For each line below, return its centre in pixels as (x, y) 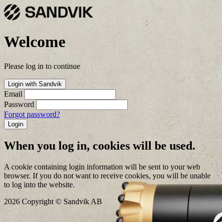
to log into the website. (39, 184)
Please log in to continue (42, 66)
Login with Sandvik (35, 84)
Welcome (35, 42)
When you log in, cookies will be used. (100, 145)
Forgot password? (32, 114)
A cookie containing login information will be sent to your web (102, 166)
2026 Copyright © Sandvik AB (53, 201)
